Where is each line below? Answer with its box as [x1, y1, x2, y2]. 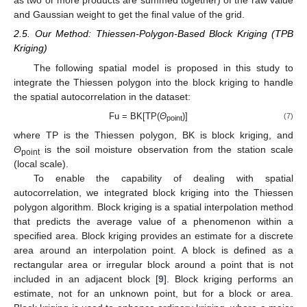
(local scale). [14, 158, 69, 169]
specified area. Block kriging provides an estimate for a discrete [14, 230, 293, 241]
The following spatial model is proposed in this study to [33, 62, 293, 73]
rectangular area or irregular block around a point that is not [14, 258, 293, 270]
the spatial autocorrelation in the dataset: [14, 90, 191, 102]
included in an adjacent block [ [14, 273, 158, 284]
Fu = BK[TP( [109, 110, 160, 121]
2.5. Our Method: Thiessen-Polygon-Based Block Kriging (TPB [14, 28, 293, 40]
